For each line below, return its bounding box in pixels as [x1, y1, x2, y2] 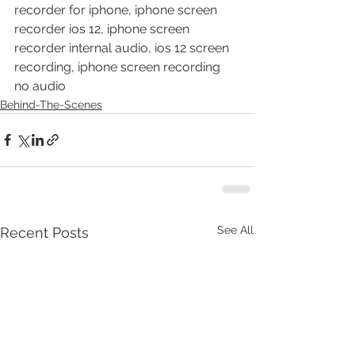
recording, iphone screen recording [14, 59, 223, 74]
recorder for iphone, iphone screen [14, 2, 220, 17]
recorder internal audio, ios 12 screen [14, 40, 232, 55]
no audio [14, 78, 66, 94]
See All [217, 223, 254, 236]
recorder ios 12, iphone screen [14, 21, 193, 36]
